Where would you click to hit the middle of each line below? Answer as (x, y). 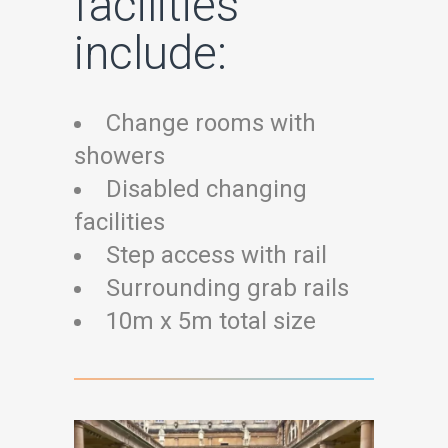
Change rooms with (211, 122)
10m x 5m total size (211, 320)
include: (150, 52)
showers (119, 155)
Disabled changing (206, 188)
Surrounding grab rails (227, 287)
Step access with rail (216, 254)
